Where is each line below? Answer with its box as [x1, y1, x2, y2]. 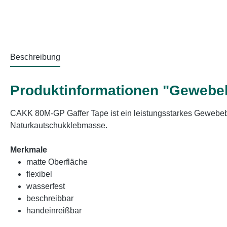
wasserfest [26, 182, 65, 191]
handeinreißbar [26, 206, 82, 215]
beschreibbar [26, 194, 73, 203]
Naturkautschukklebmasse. [10, 121, 107, 130]
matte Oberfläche [26, 158, 88, 166]
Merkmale [10, 145, 47, 154]
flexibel [26, 170, 52, 178]
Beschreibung [10, 53, 60, 61]
